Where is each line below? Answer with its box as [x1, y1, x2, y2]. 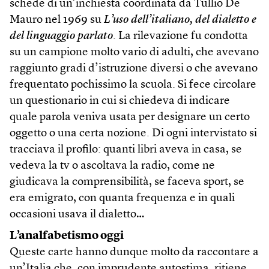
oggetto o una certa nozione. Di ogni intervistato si [10, 127, 257, 139]
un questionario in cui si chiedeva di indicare [10, 95, 230, 107]
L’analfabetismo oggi [10, 230, 124, 242]
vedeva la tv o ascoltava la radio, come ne [10, 160, 215, 172]
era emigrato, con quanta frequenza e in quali [10, 192, 235, 204]
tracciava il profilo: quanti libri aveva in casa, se [10, 144, 242, 156]
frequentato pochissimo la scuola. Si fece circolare [10, 79, 256, 91]
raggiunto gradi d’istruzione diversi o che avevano [10, 62, 258, 74]
